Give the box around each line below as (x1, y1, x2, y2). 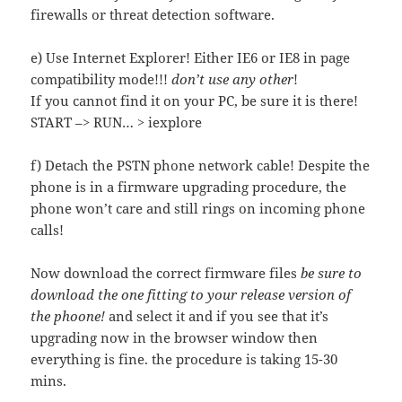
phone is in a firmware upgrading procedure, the (31, 178, 347, 197)
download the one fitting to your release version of (31, 285, 352, 304)
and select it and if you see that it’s (105, 307, 329, 326)
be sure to (301, 264, 363, 283)
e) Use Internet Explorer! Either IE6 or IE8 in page (31, 48, 351, 67)
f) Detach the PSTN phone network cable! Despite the (31, 156, 371, 175)
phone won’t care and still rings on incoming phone (31, 199, 366, 218)
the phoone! (31, 307, 106, 326)
